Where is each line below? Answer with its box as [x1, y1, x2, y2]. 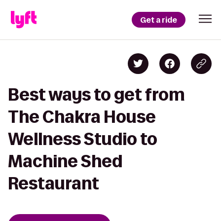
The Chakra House [8, 108, 156, 126]
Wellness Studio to [8, 130, 157, 148]
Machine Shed [8, 152, 122, 170]
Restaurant [8, 174, 99, 192]
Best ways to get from [8, 85, 185, 104]
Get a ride [140, 14, 177, 25]
